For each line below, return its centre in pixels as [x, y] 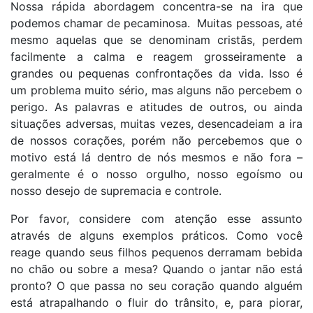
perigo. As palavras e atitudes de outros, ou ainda [156, 107]
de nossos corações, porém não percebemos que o [156, 140]
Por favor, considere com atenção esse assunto [156, 218]
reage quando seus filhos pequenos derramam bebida [156, 252]
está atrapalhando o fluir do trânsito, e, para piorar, [156, 302]
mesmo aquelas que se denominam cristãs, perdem [156, 39]
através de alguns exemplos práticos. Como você [156, 235]
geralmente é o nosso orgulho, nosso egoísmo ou [156, 174]
